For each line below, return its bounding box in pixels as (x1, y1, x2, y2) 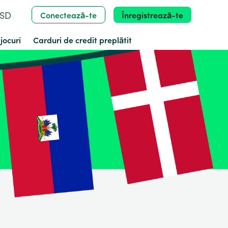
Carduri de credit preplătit (33, 34, 132, 45)
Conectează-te (40, 9, 97, 20)
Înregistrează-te (122, 9, 183, 20)
